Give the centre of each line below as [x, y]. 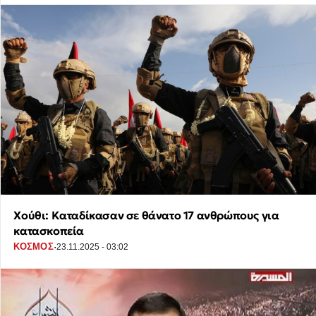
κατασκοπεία [49, 230]
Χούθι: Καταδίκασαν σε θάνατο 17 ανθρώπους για [146, 215]
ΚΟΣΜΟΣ [34, 247]
